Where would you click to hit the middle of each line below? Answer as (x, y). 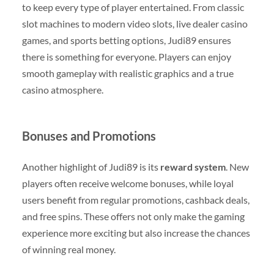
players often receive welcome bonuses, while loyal (128, 183)
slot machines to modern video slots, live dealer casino (135, 23)
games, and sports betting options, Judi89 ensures (126, 40)
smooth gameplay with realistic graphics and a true (128, 73)
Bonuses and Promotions (89, 135)
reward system (193, 166)
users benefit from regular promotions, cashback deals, (135, 199)
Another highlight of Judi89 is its (91, 166)
